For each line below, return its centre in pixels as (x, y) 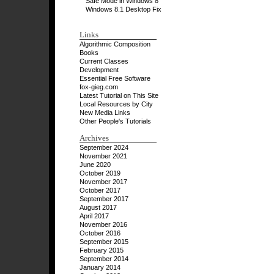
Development (99, 70)
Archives (94, 138)
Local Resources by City (116, 104)
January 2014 (100, 267)
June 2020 (95, 165)
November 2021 (103, 156)
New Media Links (105, 113)
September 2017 (104, 199)
